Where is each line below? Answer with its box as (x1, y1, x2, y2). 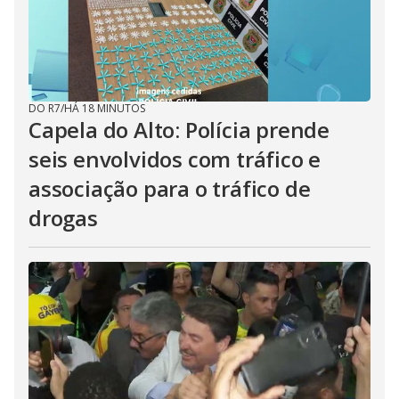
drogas (28, 203, 98, 232)
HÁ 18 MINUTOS (64, 101, 145, 116)
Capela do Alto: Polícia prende (28, 115, 330, 144)
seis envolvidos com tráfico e (28, 144, 322, 174)
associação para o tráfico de (28, 174, 311, 203)
